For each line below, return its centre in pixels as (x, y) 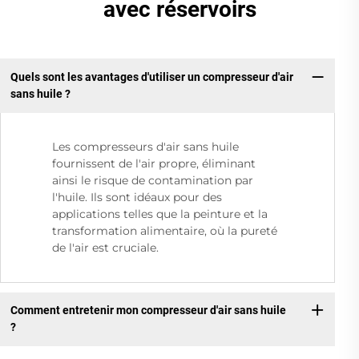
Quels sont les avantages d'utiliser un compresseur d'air (151, 77)
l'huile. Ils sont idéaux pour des (137, 197)
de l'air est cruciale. (105, 247)
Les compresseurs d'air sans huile (145, 146)
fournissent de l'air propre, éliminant (154, 163)
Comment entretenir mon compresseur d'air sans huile (148, 311)
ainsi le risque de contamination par (153, 180)
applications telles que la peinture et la (160, 214)
